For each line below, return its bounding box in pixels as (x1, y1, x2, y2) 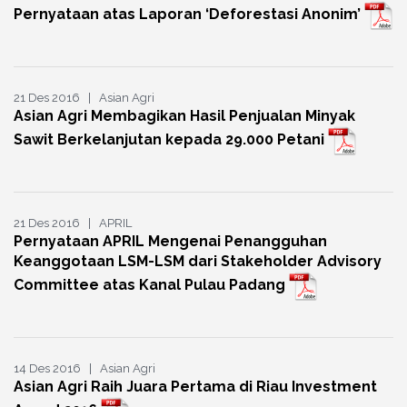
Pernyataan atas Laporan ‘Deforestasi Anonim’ (14, 5, 364, 24)
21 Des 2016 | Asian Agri (14, 91, 154, 105)
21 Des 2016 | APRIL (14, 216, 132, 231)
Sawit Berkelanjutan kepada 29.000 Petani (14, 131, 328, 149)
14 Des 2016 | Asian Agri (14, 362, 155, 376)
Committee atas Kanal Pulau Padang (14, 276, 289, 294)
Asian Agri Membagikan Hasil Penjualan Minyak (14, 107, 355, 125)
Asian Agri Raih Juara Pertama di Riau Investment (14, 378, 377, 396)
